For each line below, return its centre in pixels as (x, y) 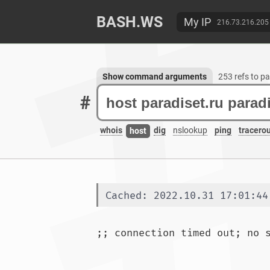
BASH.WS (130, 22)
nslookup (190, 130)
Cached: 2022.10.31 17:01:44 (187, 196)
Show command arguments (155, 77)
